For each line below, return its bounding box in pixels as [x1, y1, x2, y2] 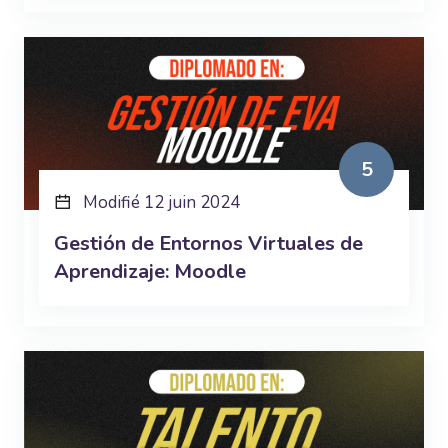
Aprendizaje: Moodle [54, 258, 246, 286]
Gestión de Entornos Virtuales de [54, 230, 363, 258]
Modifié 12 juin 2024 [83, 191, 240, 215]
